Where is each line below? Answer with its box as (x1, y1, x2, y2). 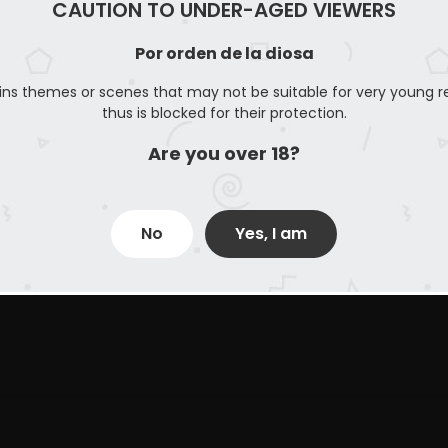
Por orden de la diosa (134, 41, 314, 65)
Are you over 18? (148, 140, 300, 166)
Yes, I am (235, 221, 307, 245)
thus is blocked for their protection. (101, 102, 347, 123)
